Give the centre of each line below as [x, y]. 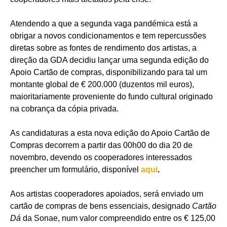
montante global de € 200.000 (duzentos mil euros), [102, 85]
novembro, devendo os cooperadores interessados [101, 158]
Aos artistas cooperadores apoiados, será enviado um [107, 194]
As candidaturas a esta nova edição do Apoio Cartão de [110, 133]
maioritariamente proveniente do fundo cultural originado [111, 97]
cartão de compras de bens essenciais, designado [101, 206]
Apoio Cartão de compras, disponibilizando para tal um [109, 72]
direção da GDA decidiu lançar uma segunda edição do [109, 60]
